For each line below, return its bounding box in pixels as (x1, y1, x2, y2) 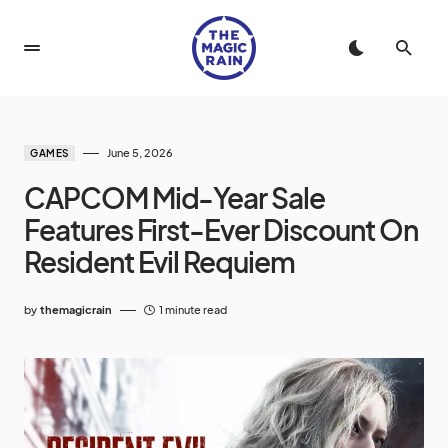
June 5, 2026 (106, 146, 173, 159)
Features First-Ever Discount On (24, 212, 418, 247)
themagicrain (40, 303, 112, 316)
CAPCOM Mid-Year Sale (24, 180, 325, 215)
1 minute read (159, 303, 227, 316)
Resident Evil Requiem (24, 244, 295, 279)
